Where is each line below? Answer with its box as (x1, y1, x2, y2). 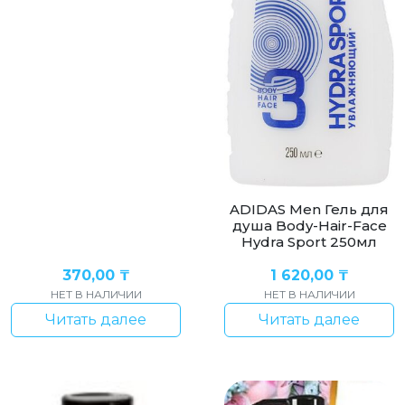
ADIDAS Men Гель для (230, 201, 389, 219)
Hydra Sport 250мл (241, 233, 377, 251)
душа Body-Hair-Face (231, 217, 387, 235)
